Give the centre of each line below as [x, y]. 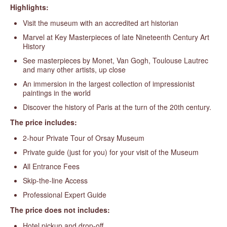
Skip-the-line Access [55, 180]
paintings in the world [57, 93]
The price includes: [44, 122]
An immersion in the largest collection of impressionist [109, 84]
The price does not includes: [60, 210]
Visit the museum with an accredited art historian [101, 23]
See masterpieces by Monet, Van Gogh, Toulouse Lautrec [116, 60]
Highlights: [29, 7]
